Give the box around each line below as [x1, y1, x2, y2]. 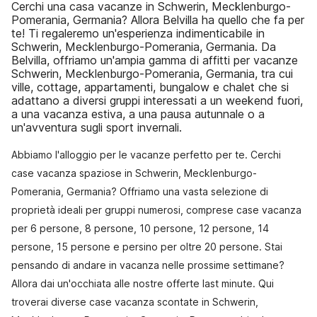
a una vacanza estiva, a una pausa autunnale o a [11, 107, 265, 121]
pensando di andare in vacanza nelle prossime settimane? [11, 259, 284, 271]
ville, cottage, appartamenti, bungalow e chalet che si [11, 80, 289, 94]
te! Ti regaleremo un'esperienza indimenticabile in [11, 26, 265, 40]
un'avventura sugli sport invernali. [11, 120, 182, 134]
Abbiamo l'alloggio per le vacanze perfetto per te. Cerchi [11, 149, 281, 161]
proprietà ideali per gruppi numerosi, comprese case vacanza [11, 204, 301, 216]
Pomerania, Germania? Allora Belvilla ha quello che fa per [11, 13, 304, 27]
